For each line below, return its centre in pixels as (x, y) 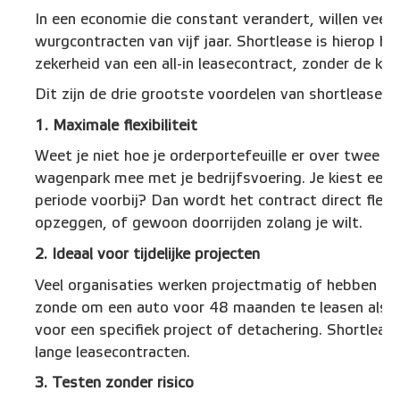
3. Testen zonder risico (115, 383)
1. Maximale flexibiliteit (117, 125)
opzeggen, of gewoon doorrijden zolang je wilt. (199, 223)
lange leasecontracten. (113, 352)
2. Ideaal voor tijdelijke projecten (148, 254)
